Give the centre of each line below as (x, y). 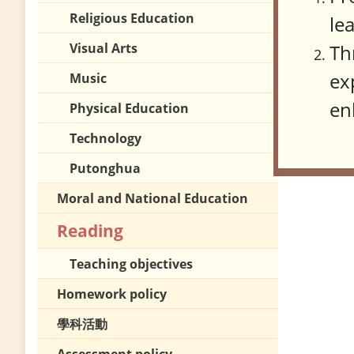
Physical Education (129, 109)
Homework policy (112, 294)
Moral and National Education (153, 199)
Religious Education (132, 19)
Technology (105, 139)
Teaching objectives (131, 264)
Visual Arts (104, 49)
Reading (90, 231)
